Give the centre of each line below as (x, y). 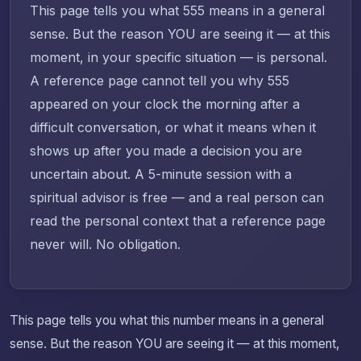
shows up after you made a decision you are (166, 151)
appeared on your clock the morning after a (165, 104)
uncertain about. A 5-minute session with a (161, 174)
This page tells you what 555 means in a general (177, 11)
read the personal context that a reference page (178, 221)
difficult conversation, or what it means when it (173, 128)
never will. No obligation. (105, 245)
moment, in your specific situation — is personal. (178, 58)
